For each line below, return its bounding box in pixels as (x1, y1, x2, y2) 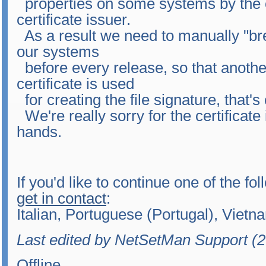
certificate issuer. (17, 11, 131, 28)
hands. (17, 123, 62, 140)
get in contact (17, 190, 106, 207)
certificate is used (17, 75, 134, 92)
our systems (17, 43, 99, 60)
